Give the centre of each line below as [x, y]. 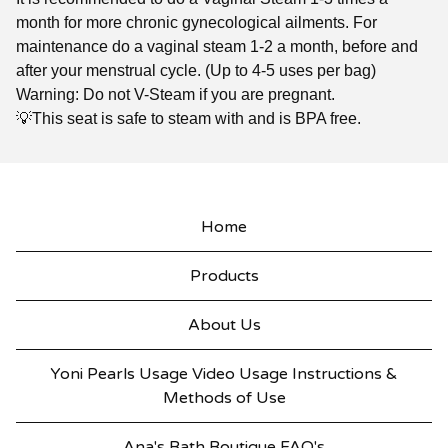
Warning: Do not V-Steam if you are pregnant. [175, 94]
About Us [224, 325]
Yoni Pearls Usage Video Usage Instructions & [224, 374]
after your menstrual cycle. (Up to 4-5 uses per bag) [196, 70]
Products [224, 276]
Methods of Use [224, 398]
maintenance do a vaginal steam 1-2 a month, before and [217, 46]
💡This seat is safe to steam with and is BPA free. [188, 118]
